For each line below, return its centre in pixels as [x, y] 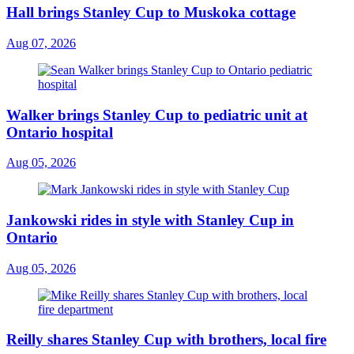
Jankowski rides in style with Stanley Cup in [150, 220]
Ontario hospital [60, 132]
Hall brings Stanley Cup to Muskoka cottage [151, 13]
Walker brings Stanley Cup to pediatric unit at [157, 115]
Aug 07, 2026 [41, 43]
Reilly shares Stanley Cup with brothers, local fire [166, 340]
